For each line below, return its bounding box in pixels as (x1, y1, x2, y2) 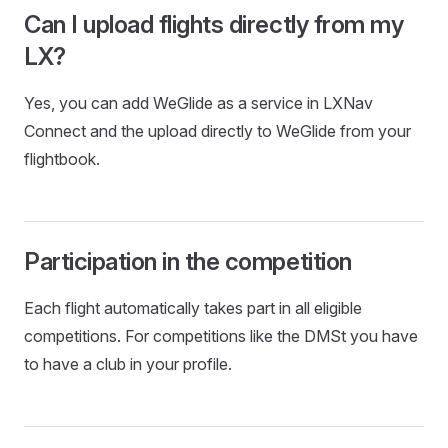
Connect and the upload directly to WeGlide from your (24, 121, 411, 141)
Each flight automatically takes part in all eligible (24, 298, 362, 318)
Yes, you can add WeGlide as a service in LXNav (24, 93, 373, 113)
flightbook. (24, 149, 100, 169)
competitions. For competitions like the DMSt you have (24, 326, 418, 346)
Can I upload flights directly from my (24, 10, 404, 39)
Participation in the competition (24, 247, 352, 276)
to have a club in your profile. (24, 354, 232, 374)
